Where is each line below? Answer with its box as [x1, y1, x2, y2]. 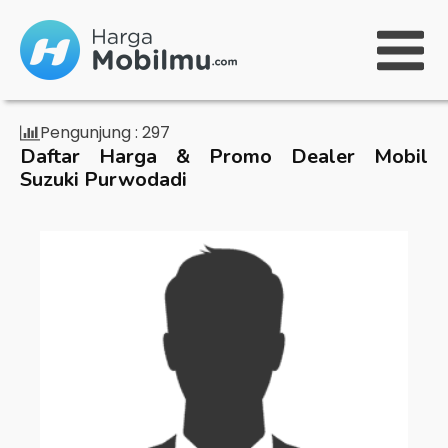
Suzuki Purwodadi [20, 166, 187, 193]
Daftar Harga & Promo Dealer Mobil [20, 143, 428, 170]
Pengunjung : [40, 121, 138, 144]
